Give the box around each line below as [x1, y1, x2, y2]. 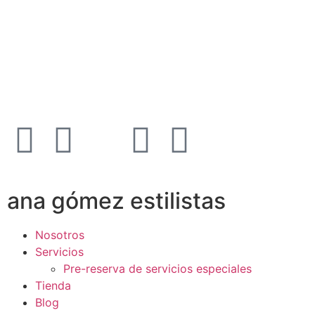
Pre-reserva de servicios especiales [63, 262, 252, 276]
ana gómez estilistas [7, 187, 226, 215]
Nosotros [35, 228, 84, 243]
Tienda [35, 278, 71, 293]
